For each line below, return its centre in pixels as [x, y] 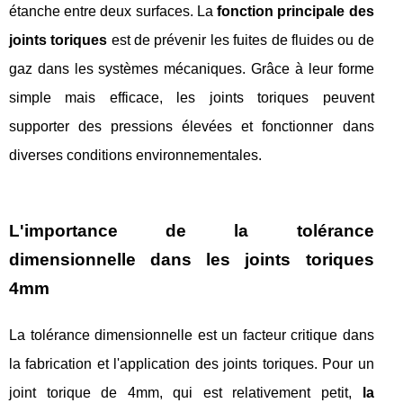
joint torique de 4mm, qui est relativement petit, [186, 393]
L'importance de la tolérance [192, 231]
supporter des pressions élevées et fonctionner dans [192, 127]
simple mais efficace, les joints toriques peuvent [192, 98]
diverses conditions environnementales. [135, 156]
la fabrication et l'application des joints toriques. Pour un [192, 364]
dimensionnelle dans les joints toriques [192, 260]
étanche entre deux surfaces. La [113, 12]
